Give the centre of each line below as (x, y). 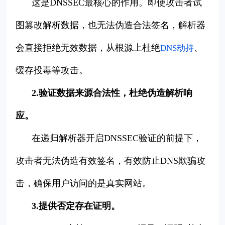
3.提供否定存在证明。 (76, 206)
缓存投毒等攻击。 (52, 71)
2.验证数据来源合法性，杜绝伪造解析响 (112, 93)
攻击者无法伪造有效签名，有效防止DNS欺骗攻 (111, 161)
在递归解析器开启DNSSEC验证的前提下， (117, 138)
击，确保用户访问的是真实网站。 (84, 184)
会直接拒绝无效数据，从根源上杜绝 (88, 48)
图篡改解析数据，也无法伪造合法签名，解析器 (111, 25)
